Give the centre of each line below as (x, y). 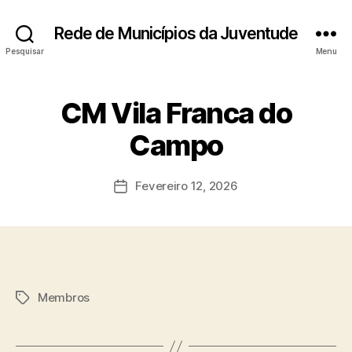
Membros (64, 297)
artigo (137, 221)
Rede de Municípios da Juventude (176, 33)
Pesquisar (25, 51)
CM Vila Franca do (176, 113)
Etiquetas (42, 298)
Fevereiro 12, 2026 (187, 186)
